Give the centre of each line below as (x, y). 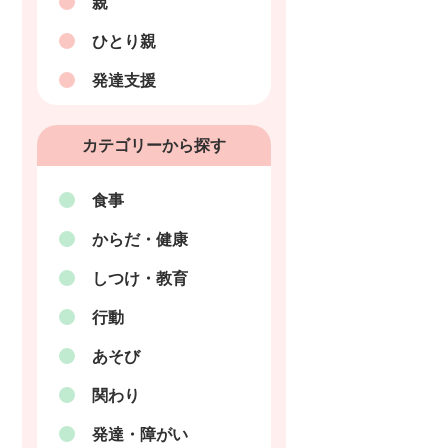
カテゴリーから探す (154, 145)
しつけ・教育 (140, 278)
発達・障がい (140, 434)
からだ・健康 (140, 239)
